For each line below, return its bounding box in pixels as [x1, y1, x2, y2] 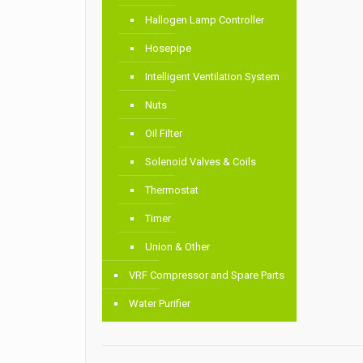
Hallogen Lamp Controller [145, 14, 265, 27]
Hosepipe [145, 42, 192, 55]
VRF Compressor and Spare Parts [129, 269, 285, 282]
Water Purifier [129, 297, 191, 310]
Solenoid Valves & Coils [145, 156, 257, 169]
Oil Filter [145, 127, 183, 140]
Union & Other [145, 241, 211, 254]
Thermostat [145, 184, 199, 197]
